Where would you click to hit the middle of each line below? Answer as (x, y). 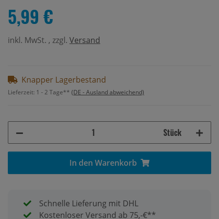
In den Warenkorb (103, 163)
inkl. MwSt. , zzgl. (39, 40)
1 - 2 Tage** (54, 92)
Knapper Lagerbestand (64, 79)
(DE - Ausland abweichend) (108, 92)
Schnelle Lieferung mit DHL (89, 203)
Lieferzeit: (22, 92)
